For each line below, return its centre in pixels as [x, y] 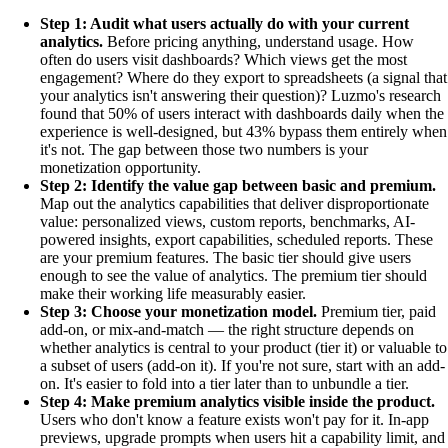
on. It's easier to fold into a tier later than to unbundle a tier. [224, 383]
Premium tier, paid [376, 311]
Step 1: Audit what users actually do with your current [224, 23]
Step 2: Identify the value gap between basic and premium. [238, 185]
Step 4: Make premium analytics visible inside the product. [237, 401]
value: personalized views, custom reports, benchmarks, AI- [227, 221]
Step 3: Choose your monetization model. [178, 311]
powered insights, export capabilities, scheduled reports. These [236, 239]
